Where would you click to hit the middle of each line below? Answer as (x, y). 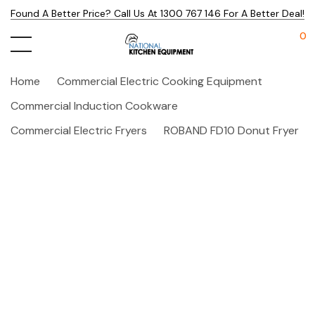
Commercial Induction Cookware (94, 106)
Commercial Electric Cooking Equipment (160, 81)
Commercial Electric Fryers (79, 130)
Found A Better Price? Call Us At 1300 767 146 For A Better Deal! (157, 13)
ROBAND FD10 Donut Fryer (231, 130)
